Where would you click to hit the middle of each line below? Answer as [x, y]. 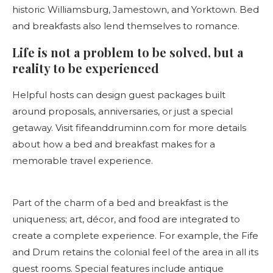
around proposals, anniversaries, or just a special [122, 111]
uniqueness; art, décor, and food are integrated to [126, 219]
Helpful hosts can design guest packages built [119, 94]
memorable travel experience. [83, 160]
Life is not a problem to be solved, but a [128, 52]
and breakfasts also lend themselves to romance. [126, 26]
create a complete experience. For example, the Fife [135, 235]
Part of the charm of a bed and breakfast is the [120, 202]
